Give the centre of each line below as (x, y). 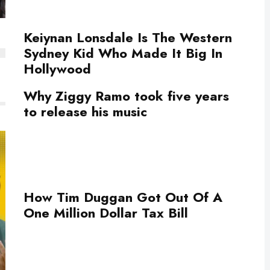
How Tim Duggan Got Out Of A (123, 197)
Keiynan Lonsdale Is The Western (128, 37)
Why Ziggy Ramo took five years (126, 96)
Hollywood (57, 68)
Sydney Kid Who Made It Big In (123, 53)
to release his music (85, 111)
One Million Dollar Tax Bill (106, 212)
